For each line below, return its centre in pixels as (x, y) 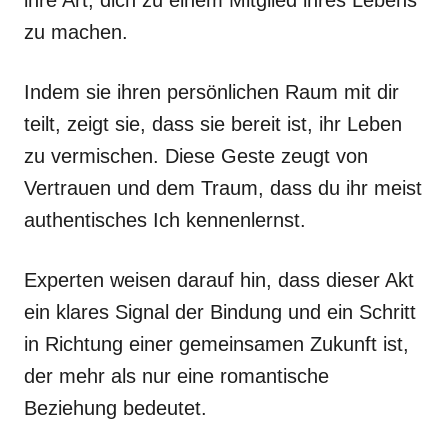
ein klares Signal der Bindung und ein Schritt (220, 312)
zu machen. (76, 32)
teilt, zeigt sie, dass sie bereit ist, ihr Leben (213, 124)
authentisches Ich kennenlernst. (165, 220)
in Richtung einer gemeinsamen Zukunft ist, (216, 344)
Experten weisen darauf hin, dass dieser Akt (219, 280)
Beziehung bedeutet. (115, 408)
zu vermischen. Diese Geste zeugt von (196, 156)
